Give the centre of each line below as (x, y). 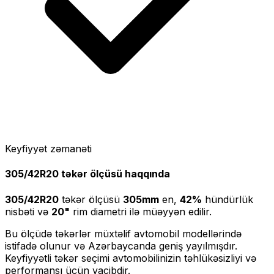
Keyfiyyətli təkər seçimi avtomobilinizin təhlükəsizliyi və (131, 258)
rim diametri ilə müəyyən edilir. (141, 211)
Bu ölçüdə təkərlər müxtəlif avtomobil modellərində (123, 233)
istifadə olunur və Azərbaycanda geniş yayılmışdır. (121, 246)
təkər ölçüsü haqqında (114, 174)
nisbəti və (27, 211)
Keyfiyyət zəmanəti (48, 149)
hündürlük (228, 199)
